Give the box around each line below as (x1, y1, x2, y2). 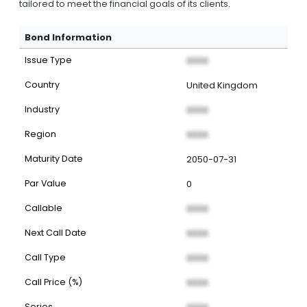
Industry (25, 103, 60, 115)
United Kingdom (186, 79, 258, 92)
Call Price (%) (25, 276, 82, 288)
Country (25, 79, 60, 90)
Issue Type (25, 54, 72, 66)
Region (25, 128, 56, 140)
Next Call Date (25, 227, 86, 238)
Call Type (25, 251, 66, 263)
